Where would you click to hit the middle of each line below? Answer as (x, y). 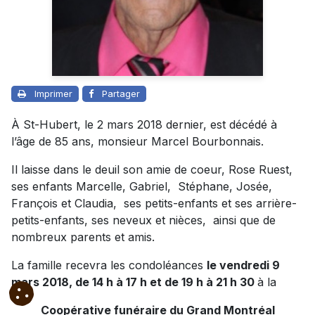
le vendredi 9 (243, 265)
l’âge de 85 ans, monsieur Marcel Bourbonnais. (137, 141)
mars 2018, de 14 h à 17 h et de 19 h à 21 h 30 (134, 282)
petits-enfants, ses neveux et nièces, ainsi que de (143, 220)
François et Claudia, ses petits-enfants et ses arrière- (154, 203)
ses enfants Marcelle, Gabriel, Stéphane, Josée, (142, 186)
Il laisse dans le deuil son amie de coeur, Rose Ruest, (152, 169)
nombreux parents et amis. (83, 237)
